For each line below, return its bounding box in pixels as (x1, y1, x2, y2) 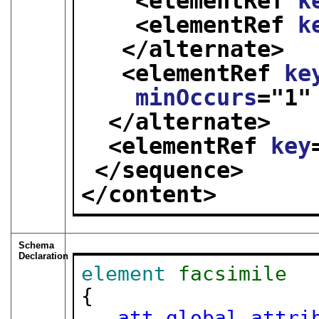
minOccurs (135, 85, 257, 111)
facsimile (177, 261, 287, 286)
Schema (18, 239, 54, 251)
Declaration (18, 250, 68, 261)
